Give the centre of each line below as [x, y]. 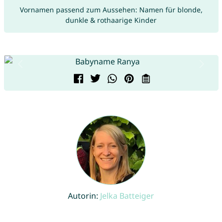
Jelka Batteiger [127, 195]
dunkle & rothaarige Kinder [111, 20]
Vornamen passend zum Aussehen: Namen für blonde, [111, 9]
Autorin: [84, 195]
